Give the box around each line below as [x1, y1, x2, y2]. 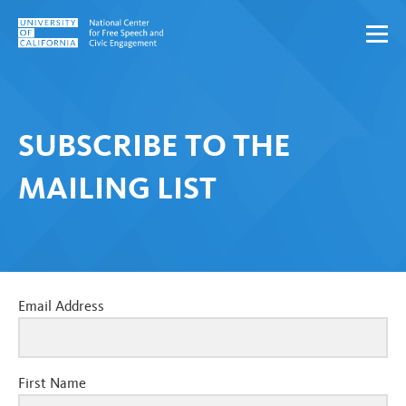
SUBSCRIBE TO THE [18, 124, 291, 164]
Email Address [18, 297, 104, 314]
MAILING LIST [18, 167, 217, 207]
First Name [18, 373, 86, 391]
